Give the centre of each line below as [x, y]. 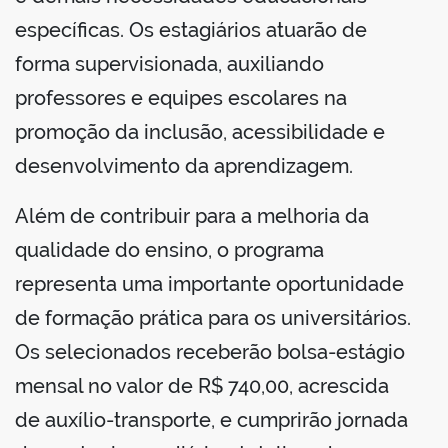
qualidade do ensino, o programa [169, 250]
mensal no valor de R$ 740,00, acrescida [202, 386]
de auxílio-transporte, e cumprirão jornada [211, 420]
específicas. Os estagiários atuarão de [191, 30]
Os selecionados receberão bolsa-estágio [210, 352]
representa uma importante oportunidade [209, 284]
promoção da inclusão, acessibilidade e [200, 132]
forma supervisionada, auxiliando [169, 64]
